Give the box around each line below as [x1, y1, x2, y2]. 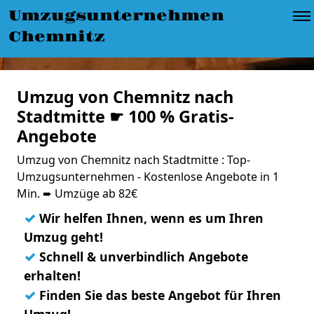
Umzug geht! [24, 228, 103, 245]
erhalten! [24, 267, 81, 284]
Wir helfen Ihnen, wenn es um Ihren [36, 210, 264, 226]
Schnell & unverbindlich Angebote [36, 248, 248, 265]
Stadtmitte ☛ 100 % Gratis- [17, 105, 234, 128]
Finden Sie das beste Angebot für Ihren [36, 287, 281, 303]
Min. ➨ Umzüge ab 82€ [17, 186, 137, 201]
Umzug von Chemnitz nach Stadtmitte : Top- [17, 152, 250, 168]
